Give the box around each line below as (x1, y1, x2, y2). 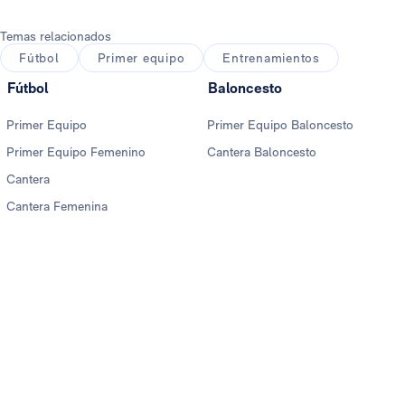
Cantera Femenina (6, 199, 108, 214)
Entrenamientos (222, 51, 320, 66)
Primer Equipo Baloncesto (207, 118, 353, 133)
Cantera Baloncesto (207, 145, 316, 160)
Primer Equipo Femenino (6, 145, 146, 160)
